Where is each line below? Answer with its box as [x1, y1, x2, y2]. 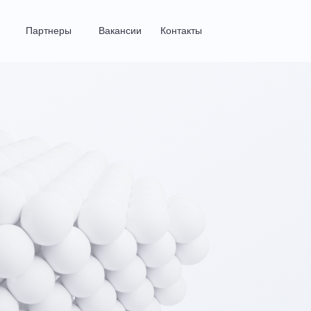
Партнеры [26, 25, 72, 36]
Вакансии [98, 25, 142, 36]
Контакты [160, 25, 202, 36]
